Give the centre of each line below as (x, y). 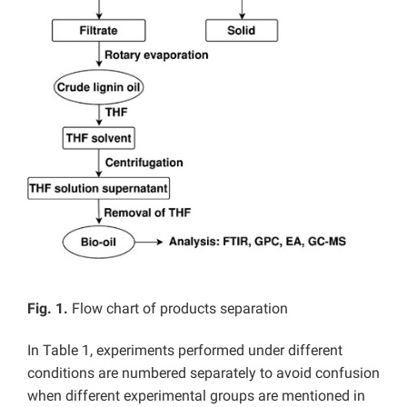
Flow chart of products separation (178, 308)
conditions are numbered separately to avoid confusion (203, 372)
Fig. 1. (48, 308)
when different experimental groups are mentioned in (196, 395)
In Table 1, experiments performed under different (185, 350)
